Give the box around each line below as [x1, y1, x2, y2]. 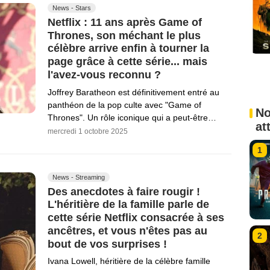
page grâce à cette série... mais [48, 55, 207, 67]
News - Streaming [52, 173, 105, 181]
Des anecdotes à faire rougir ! [48, 185, 200, 198]
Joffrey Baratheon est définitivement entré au [48, 87, 219, 97]
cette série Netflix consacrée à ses [48, 211, 224, 224]
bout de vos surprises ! [48, 237, 167, 250]
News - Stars [52, 4, 91, 11]
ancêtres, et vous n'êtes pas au [48, 224, 207, 237]
